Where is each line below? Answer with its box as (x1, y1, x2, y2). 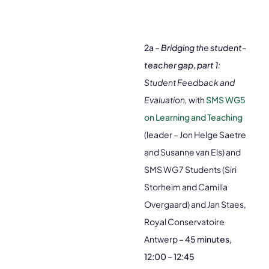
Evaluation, (144, 94, 187, 105)
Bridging (161, 42, 195, 53)
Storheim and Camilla (144, 181, 228, 192)
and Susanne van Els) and (144, 147, 241, 157)
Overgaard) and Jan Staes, (144, 199, 246, 210)
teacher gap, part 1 (144, 59, 218, 70)
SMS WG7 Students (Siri (144, 164, 237, 175)
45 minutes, (185, 234, 232, 244)
